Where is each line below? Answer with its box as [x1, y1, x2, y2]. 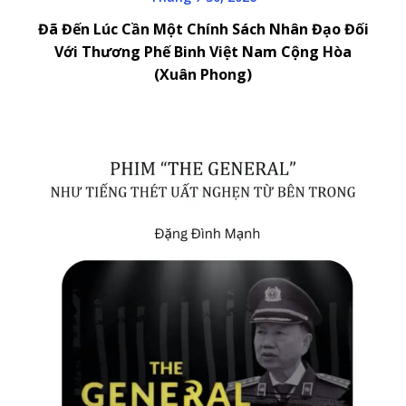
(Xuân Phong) [154, 63, 252, 84]
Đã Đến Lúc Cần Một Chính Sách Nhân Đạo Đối [37, 18, 369, 39]
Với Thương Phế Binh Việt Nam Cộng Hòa [54, 41, 352, 62]
